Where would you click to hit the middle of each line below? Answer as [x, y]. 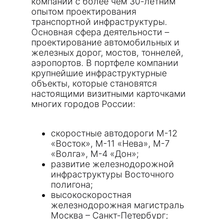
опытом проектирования [84, 11]
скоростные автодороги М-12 [114, 133]
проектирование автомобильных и [105, 42]
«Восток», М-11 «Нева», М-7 [110, 143]
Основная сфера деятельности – [100, 32]
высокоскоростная [91, 195]
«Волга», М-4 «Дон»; [95, 154]
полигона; [72, 185]
